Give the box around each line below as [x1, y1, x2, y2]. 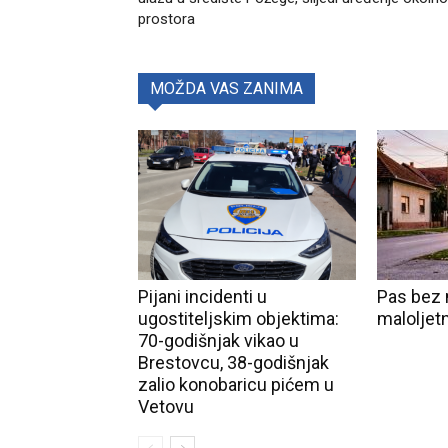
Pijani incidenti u [138, 286, 267, 307]
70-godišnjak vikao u [138, 330, 299, 351]
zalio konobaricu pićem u [138, 374, 334, 395]
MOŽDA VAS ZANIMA [150, 79, 303, 98]
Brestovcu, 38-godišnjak [138, 352, 329, 373]
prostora [138, 10, 195, 28]
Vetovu [138, 396, 194, 417]
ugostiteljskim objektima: [138, 308, 339, 329]
